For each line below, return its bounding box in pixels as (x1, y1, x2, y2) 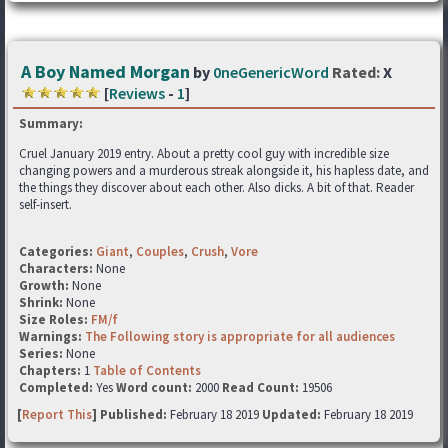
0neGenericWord (213, 62, 329, 82)
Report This (22, 406, 92, 423)
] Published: (92, 406, 170, 423)
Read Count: (222, 379, 299, 396)
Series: (19, 345, 63, 362)
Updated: (262, 406, 321, 423)
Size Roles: (19, 311, 91, 328)
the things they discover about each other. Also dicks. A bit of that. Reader (19, 179, 414, 196)
